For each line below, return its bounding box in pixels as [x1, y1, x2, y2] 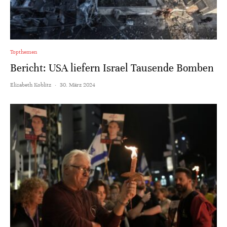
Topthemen [10, 48, 37, 56]
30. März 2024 [60, 81, 95, 89]
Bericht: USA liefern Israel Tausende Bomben [10, 62, 214, 75]
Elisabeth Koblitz [10, 81, 51, 89]
